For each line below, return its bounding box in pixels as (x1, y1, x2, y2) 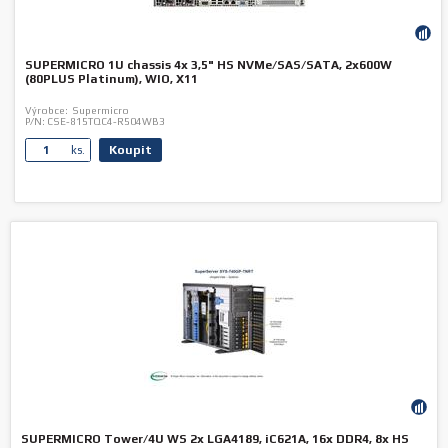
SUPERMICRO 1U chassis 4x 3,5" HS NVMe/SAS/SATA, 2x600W (25, 58, 393, 72)
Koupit (109, 143, 153, 157)
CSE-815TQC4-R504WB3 (45, 116, 166, 127)
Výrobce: (25, 105, 69, 116)
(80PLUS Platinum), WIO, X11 (25, 72, 199, 86)
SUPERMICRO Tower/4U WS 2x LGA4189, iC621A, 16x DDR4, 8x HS (21, 432, 409, 446)
